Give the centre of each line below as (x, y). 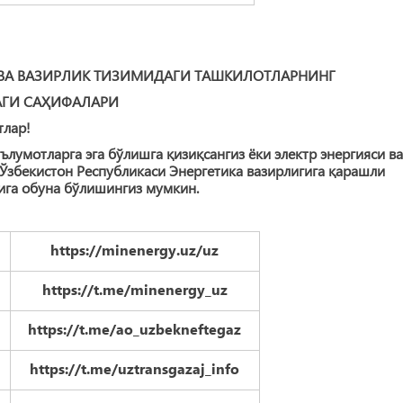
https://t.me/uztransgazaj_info (134, 368)
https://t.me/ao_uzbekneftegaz (134, 328)
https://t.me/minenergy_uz (134, 289)
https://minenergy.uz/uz (134, 249)
